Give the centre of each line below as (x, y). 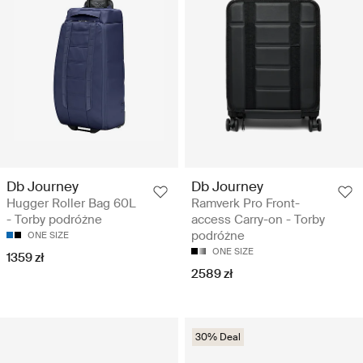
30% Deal (218, 337)
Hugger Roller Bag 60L (71, 203)
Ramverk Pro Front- (246, 203)
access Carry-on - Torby (258, 219)
